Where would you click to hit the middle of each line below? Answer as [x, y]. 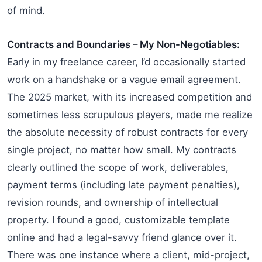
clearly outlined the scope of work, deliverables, [118, 167]
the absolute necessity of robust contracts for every [127, 132]
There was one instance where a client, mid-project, [128, 255]
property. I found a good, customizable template [118, 220]
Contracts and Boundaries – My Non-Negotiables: [123, 44]
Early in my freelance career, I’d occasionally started [126, 62]
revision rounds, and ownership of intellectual [113, 202]
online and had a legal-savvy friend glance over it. [122, 237]
